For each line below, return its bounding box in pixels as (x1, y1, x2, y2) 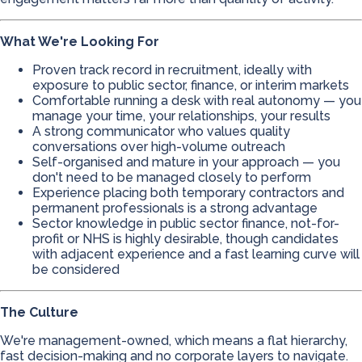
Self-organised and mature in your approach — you (32, 154, 340, 170)
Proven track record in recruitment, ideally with (32, 62, 312, 78)
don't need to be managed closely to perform (32, 170, 311, 185)
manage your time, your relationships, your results (32, 108, 330, 124)
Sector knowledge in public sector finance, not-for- (32, 216, 339, 231)
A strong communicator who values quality (32, 124, 290, 139)
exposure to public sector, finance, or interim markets (32, 78, 349, 93)
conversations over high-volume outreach (32, 139, 285, 154)
